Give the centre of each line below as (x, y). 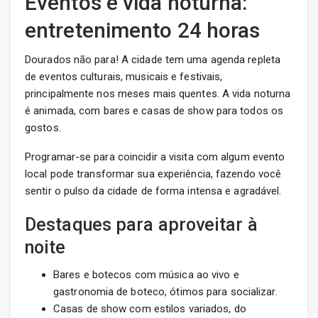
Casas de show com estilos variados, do (150, 309)
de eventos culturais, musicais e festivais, (124, 77)
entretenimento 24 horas (143, 31)
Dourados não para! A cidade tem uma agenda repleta (153, 60)
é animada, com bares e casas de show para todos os (154, 111)
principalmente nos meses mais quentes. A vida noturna (158, 94)
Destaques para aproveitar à (141, 225)
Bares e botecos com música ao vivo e (146, 275)
